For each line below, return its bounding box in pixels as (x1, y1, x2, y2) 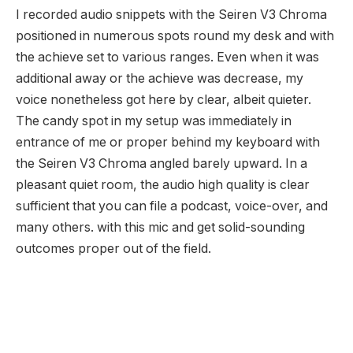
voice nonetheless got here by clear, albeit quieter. (16, 92, 311, 108)
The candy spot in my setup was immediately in (16, 113, 292, 129)
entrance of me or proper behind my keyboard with (16, 135, 320, 150)
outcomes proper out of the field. (16, 241, 211, 257)
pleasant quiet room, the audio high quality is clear (16, 177, 310, 193)
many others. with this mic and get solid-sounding (16, 220, 305, 236)
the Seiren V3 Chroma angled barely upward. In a (16, 156, 307, 172)
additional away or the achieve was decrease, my (16, 71, 303, 87)
